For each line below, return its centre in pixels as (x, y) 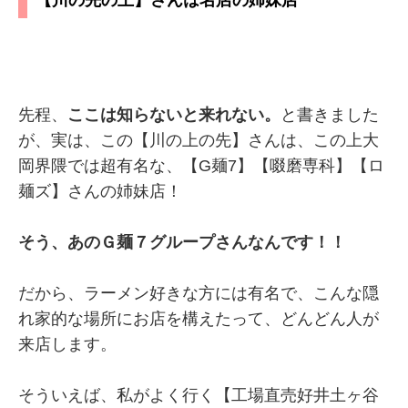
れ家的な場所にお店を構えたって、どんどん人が (199, 318)
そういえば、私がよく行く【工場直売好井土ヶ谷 (199, 395)
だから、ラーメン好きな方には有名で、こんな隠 (199, 293)
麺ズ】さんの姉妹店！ (100, 191)
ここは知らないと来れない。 (174, 114)
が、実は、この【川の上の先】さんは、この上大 (199, 140)
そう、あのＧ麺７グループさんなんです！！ (182, 242)
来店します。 (67, 344)
